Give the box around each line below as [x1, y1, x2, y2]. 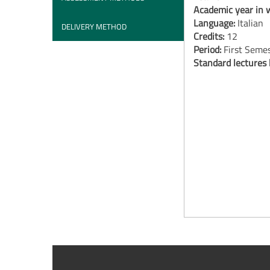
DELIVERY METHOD [61, 20, 127, 33]
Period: [193, 42, 224, 57]
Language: [193, 16, 237, 30]
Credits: [193, 29, 227, 43]
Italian [237, 16, 263, 30]
